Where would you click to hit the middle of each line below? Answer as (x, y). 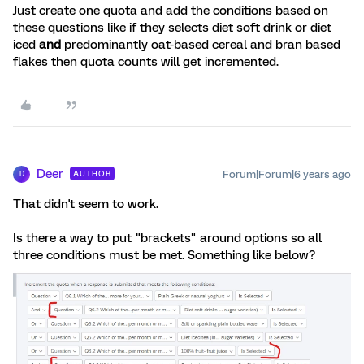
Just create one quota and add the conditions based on (171, 10)
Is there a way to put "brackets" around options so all (167, 238)
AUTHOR (92, 173)
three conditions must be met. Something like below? (164, 255)
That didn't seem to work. (86, 204)
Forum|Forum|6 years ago (287, 174)
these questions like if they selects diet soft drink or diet (172, 27)
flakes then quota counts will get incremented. (146, 61)
